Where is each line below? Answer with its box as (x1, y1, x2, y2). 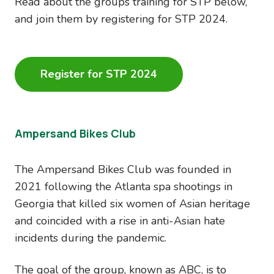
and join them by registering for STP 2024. (15, 11, 228, 26)
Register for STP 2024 (40, 66, 157, 81)
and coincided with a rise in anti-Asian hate (15, 213, 225, 228)
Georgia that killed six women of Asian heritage (15, 196, 250, 211)
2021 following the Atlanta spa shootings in (15, 179, 232, 194)
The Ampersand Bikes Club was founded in (15, 161, 231, 177)
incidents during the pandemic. (15, 230, 166, 245)
